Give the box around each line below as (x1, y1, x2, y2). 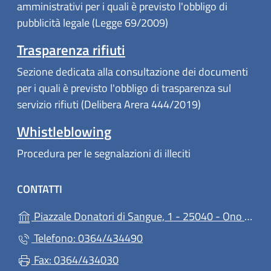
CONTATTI (17, 180, 62, 197)
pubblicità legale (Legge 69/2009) (17, 15, 168, 31)
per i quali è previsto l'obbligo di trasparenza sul (17, 80, 231, 97)
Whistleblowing (17, 121, 111, 143)
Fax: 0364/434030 (31, 251, 119, 268)
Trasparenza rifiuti (17, 39, 125, 61)
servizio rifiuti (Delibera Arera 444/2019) (17, 96, 201, 113)
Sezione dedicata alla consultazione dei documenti (17, 64, 248, 80)
